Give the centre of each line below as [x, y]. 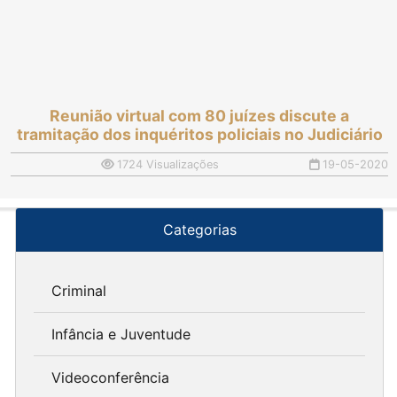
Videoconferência [110, 377]
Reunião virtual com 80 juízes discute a [199, 116]
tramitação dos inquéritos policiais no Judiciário [199, 135]
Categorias [199, 229]
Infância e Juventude [121, 334]
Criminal [79, 290]
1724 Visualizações [166, 165]
